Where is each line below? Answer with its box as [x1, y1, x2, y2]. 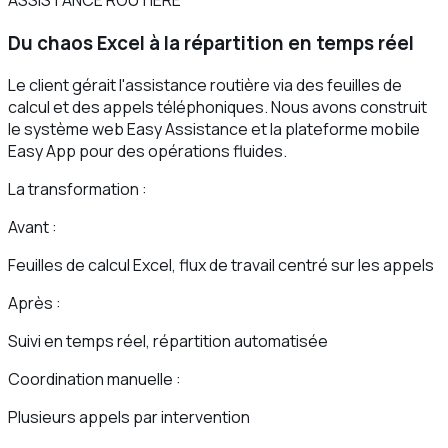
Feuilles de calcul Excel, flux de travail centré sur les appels [8, 254, 434, 277]
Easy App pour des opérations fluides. [8, 140, 287, 163]
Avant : [8, 216, 57, 239]
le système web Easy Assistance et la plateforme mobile [8, 118, 420, 141]
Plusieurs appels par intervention [8, 406, 250, 429]
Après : [8, 292, 61, 315]
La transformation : [8, 178, 147, 201]
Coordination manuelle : [8, 368, 181, 391]
